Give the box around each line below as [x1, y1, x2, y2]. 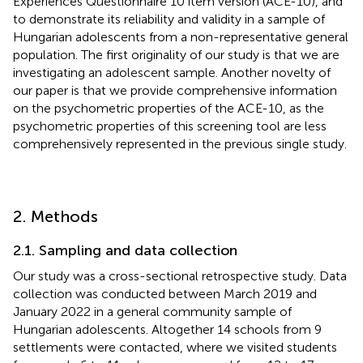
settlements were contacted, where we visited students [13, 339, 337, 355]
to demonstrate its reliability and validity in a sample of [13, 11, 325, 27]
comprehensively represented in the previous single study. [13, 135, 347, 152]
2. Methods [13, 206, 98, 226]
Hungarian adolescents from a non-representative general [13, 28, 348, 45]
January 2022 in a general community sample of [13, 303, 292, 319]
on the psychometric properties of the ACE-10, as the [13, 100, 324, 116]
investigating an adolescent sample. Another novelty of [13, 64, 331, 80]
